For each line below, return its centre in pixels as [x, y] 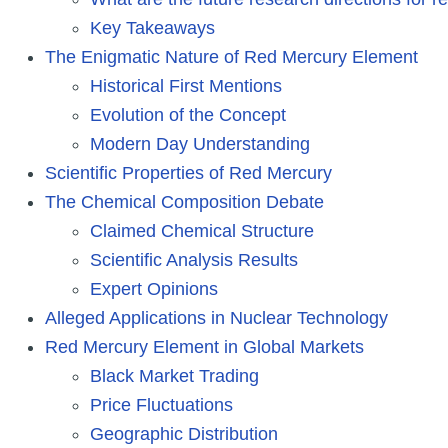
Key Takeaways [152, 27]
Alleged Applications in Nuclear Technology [216, 317]
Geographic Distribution [184, 433]
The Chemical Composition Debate [184, 201]
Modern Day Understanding [200, 143]
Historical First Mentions [186, 85]
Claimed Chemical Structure [202, 230]
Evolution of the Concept [188, 114]
